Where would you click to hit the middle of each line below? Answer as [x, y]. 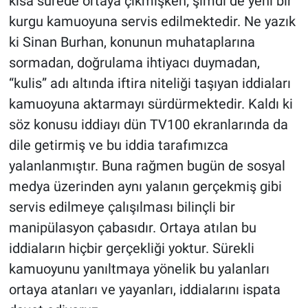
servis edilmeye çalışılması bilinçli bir [122, 207]
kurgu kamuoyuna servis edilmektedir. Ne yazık [152, 22]
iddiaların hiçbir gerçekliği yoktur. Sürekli [131, 249]
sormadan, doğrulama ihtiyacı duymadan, [134, 63]
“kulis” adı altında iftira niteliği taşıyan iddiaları [150, 84]
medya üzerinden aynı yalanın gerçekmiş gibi [145, 187]
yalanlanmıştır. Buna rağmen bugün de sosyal [147, 166]
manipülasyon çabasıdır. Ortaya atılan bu [132, 228]
